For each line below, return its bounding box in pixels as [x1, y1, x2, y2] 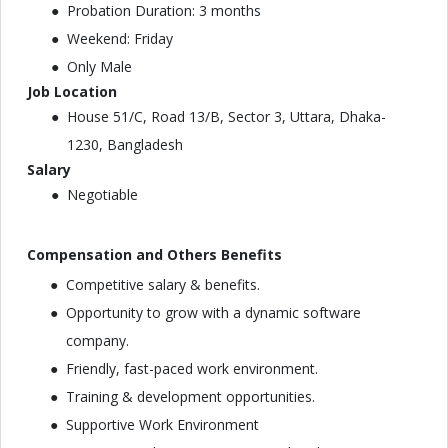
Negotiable [67, 185, 138, 204]
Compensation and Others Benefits [27, 245, 282, 264]
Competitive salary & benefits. [66, 275, 260, 294]
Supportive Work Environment [66, 415, 259, 434]
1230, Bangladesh [67, 135, 183, 154]
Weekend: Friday [67, 29, 173, 48]
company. [66, 331, 129, 350]
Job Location [27, 82, 117, 101]
